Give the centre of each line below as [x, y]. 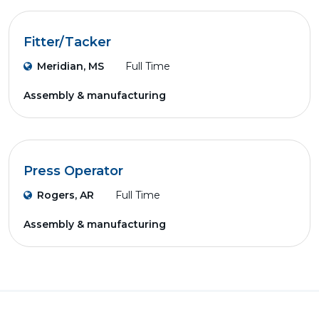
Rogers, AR [66, 195]
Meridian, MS [70, 66]
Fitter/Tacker [67, 42]
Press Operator [73, 171]
